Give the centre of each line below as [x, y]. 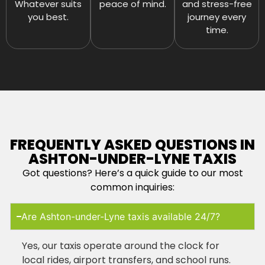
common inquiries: [132, 187]
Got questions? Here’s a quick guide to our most [132, 173]
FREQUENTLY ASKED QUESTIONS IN [132, 144]
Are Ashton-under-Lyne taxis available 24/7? [121, 217]
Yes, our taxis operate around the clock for [120, 246]
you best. [48, 17]
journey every [217, 17]
